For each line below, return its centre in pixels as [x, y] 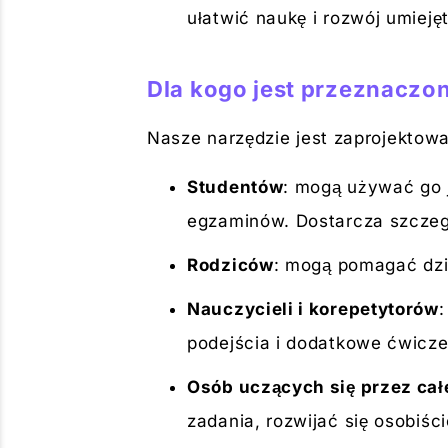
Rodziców [230, 265]
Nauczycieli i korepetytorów [313, 309]
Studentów [235, 187]
